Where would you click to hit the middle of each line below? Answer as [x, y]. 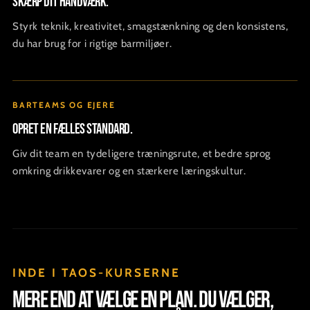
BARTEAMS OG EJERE [64, 105]
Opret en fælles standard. [73, 129]
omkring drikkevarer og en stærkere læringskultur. [129, 171]
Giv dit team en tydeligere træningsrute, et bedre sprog [142, 154]
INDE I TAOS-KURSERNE [97, 273]
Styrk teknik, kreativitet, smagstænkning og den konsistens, [151, 27]
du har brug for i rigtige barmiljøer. [92, 44]
